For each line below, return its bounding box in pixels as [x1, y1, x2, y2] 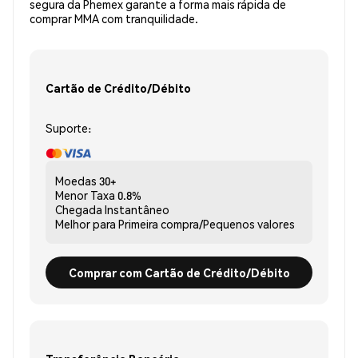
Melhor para [55, 217, 116, 232]
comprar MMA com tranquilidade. [30, 11, 198, 26]
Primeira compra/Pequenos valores [118, 217, 295, 232]
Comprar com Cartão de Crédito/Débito [68, 265, 290, 280]
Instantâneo [105, 202, 169, 217]
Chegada [55, 202, 102, 217]
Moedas [55, 173, 97, 189]
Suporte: [46, 121, 91, 136]
